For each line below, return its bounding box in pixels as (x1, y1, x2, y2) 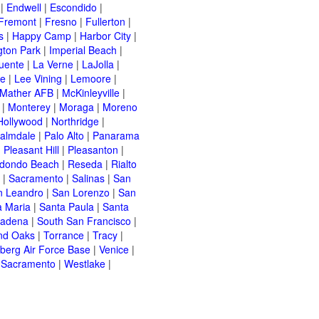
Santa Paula (39, 199, 94, 214)
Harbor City (80, 28, 131, 43)
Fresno (45, 14, 77, 29)
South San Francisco (37, 214, 131, 229)
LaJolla (82, 57, 114, 72)
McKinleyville (62, 85, 120, 100)
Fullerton (85, 14, 125, 29)
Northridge (51, 114, 99, 129)
